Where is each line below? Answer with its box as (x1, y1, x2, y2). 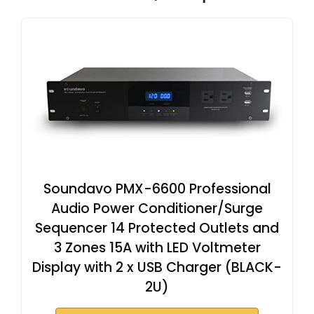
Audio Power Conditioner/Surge (51, 199, 263, 219)
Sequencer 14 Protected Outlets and (35, 219, 279, 238)
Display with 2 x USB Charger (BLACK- (32, 258, 282, 278)
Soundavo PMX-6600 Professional (43, 179, 271, 199)
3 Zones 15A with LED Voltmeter (53, 238, 261, 258)
